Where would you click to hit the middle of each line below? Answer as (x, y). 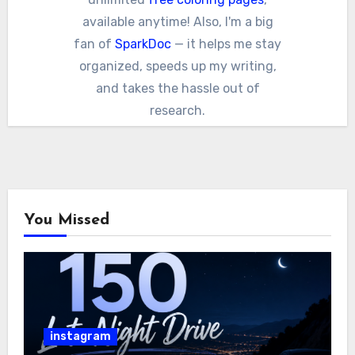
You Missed (66, 220)
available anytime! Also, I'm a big (177, 21)
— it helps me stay (226, 44)
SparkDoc (143, 44)
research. (177, 110)
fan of (94, 44)
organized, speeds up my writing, (177, 66)
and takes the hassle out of (177, 88)
